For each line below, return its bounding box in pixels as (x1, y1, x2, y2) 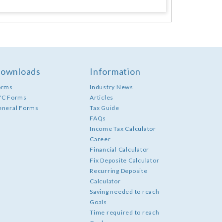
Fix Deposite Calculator (90, 157, 160, 165)
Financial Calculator (90, 146, 149, 154)
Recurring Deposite (90, 167, 148, 175)
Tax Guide (90, 104, 119, 112)
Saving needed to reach (90, 188, 160, 196)
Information (90, 66, 141, 77)
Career (90, 135, 111, 143)
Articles (90, 94, 113, 102)
